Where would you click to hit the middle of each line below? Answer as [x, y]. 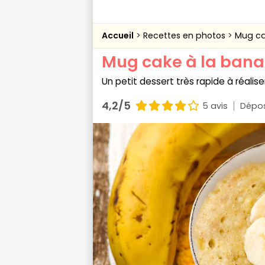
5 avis [215, 106]
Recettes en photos [185, 35]
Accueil [118, 35]
